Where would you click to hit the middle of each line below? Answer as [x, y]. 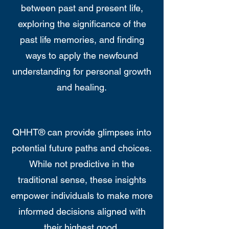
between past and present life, [82, 8]
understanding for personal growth [82, 71]
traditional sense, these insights [82, 180]
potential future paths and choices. [82, 148]
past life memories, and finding [82, 40]
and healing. [82, 87]
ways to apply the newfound [82, 55]
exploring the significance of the [82, 24]
